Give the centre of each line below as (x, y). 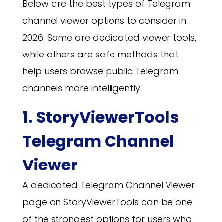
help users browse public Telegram (100, 71)
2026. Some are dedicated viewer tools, (109, 38)
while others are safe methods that (100, 55)
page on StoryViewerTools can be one (107, 202)
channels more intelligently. (82, 88)
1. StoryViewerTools (100, 117)
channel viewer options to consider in (104, 21)
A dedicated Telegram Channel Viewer (108, 185)
